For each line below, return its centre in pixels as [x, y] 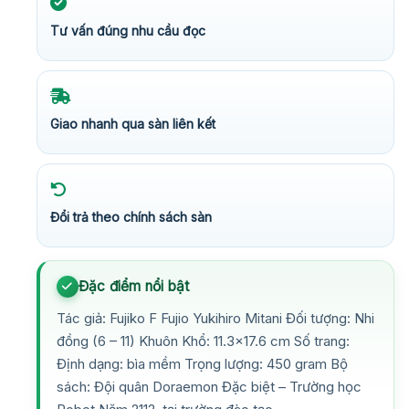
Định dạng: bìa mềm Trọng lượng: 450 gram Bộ [202, 363]
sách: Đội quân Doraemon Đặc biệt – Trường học [209, 386]
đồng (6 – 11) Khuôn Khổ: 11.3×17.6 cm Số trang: [203, 341]
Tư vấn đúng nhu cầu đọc [128, 30]
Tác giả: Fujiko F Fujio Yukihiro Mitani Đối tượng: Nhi [215, 318]
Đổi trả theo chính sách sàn [131, 216]
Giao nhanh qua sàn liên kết [133, 123]
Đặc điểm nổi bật [134, 286]
